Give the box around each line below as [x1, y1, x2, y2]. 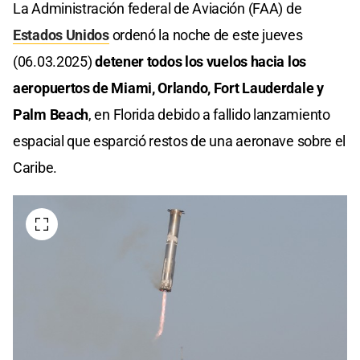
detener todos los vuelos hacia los [92, 52, 306, 70]
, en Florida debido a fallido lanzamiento [88, 105, 330, 123]
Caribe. [13, 158, 57, 176]
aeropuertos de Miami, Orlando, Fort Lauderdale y [13, 79, 324, 96]
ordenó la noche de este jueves [108, 26, 303, 43]
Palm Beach [13, 105, 88, 123]
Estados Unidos [13, 26, 109, 43]
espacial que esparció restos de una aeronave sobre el [13, 132, 346, 149]
